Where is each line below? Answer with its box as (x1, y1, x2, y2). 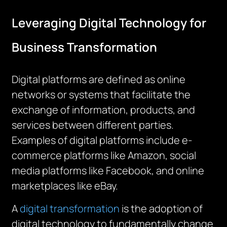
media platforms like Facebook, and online (12, 164, 205, 177)
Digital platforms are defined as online (12, 72, 186, 86)
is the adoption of (120, 202, 203, 215)
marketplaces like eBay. (12, 179, 119, 193)
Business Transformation (12, 39, 158, 55)
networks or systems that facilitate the (12, 88, 191, 101)
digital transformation (20, 202, 120, 215)
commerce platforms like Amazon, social (12, 148, 197, 162)
